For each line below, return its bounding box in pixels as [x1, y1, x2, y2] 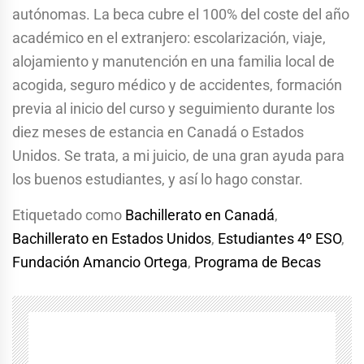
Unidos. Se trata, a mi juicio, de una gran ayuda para [12, 146, 344, 164]
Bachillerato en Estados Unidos [12, 229, 211, 247]
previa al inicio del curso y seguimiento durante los [12, 99, 335, 117]
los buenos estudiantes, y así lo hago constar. [12, 170, 303, 188]
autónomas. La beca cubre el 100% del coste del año [12, 5, 349, 23]
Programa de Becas [194, 253, 321, 271]
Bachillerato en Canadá [125, 206, 275, 223]
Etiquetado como [12, 206, 125, 223]
